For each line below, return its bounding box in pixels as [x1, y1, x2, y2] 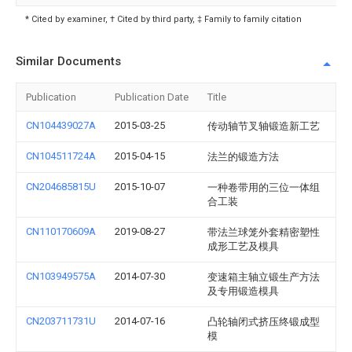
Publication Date [115, 91, 189, 103]
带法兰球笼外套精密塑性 [207, 226, 320, 238]
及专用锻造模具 [207, 285, 279, 297]
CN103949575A [26, 270, 96, 282]
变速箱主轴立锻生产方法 [207, 271, 320, 283]
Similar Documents [16, 54, 121, 68]
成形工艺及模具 [207, 240, 279, 252]
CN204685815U [26, 181, 96, 192]
